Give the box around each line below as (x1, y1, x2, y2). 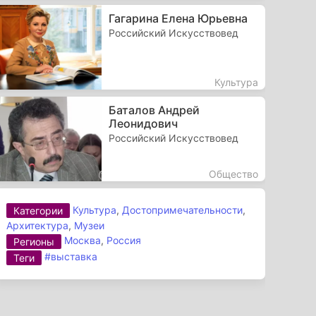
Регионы (13, 236, 55, 248)
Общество (208, 167, 258, 180)
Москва (64, 234, 102, 247)
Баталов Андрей (108, 102, 200, 117)
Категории (13, 205, 63, 217)
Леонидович (108, 116, 178, 130)
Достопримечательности (122, 203, 243, 216)
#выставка (44, 250, 98, 263)
